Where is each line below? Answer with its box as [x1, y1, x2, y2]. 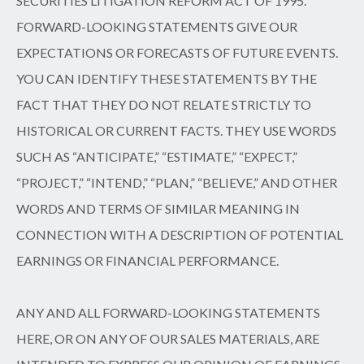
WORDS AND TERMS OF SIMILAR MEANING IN [16, 200, 300, 216]
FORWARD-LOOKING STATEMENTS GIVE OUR [16, 18, 297, 34]
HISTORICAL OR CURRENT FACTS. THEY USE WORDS [16, 122, 336, 138]
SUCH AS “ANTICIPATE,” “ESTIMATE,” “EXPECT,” [16, 148, 297, 164]
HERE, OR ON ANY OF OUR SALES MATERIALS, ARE [16, 330, 319, 346]
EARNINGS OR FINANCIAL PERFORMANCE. [16, 252, 279, 268]
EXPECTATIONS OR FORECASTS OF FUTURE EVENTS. [16, 44, 338, 60]
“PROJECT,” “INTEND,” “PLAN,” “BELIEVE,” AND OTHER [16, 174, 337, 190]
